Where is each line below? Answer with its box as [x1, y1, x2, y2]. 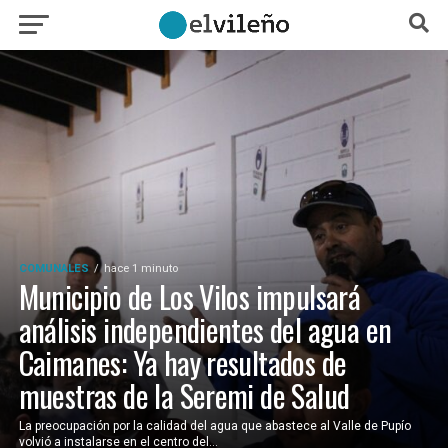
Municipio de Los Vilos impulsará [18, 274, 361, 319]
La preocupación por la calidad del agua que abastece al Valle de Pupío [18, 419, 411, 433]
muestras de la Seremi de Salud [18, 373, 350, 418]
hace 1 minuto [103, 262, 178, 275]
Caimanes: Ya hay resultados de [18, 340, 347, 385]
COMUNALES [18, 262, 89, 275]
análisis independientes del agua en [18, 307, 392, 352]
